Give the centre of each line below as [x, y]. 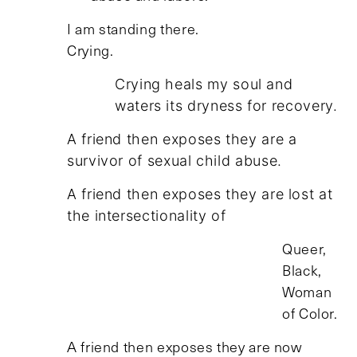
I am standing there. [198, 29]
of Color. [310, 314]
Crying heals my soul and [204, 84]
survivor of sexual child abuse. [175, 161]
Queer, [304, 249]
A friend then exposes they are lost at [200, 194]
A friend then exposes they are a [182, 139]
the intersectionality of [147, 216]
